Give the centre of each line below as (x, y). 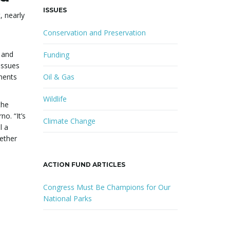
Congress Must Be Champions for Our (107, 187)
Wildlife (55, 99)
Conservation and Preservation (94, 33)
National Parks (67, 198)
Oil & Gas (59, 77)
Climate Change (69, 121)
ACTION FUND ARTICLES (84, 165)
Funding (56, 55)
